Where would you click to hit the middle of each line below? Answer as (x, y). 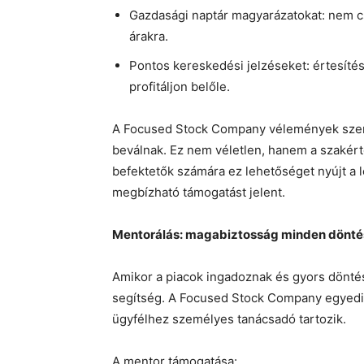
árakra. (149, 37)
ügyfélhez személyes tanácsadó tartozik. (229, 319)
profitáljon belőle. (180, 87)
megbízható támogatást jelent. (199, 193)
